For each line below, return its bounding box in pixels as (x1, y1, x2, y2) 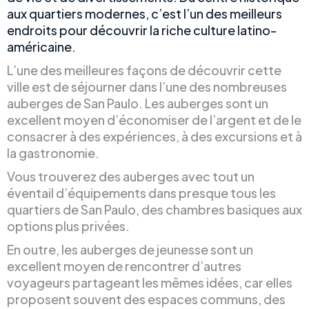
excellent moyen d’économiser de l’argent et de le (7, 112, 301, 128)
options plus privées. (7, 218, 130, 234)
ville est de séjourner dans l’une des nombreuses (7, 79, 287, 94)
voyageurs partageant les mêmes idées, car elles (7, 275, 292, 290)
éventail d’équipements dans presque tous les (7, 185, 276, 201)
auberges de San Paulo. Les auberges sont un (7, 95, 268, 111)
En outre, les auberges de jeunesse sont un (7, 241, 253, 257)
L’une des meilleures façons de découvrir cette (7, 62, 281, 78)
